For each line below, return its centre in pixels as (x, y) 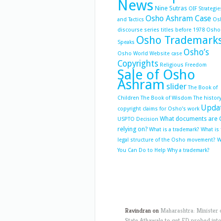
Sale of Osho (156, 75)
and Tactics (131, 19)
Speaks (126, 42)
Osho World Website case (150, 54)
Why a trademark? (188, 150)
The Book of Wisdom (166, 98)
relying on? (132, 129)
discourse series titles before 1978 (161, 30)
